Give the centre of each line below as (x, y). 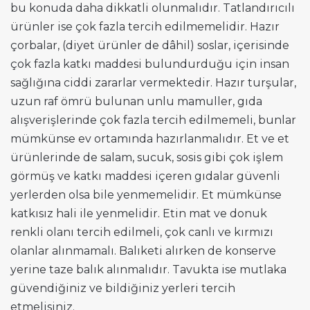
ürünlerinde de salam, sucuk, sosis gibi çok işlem (147, 157)
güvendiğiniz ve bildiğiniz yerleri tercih (123, 288)
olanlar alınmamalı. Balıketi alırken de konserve (143, 250)
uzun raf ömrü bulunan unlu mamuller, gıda (136, 101)
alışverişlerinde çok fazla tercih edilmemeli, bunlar (153, 120)
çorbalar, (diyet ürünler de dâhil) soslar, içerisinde (150, 45)
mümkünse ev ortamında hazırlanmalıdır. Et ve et (150, 138)
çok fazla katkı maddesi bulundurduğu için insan (150, 64)
